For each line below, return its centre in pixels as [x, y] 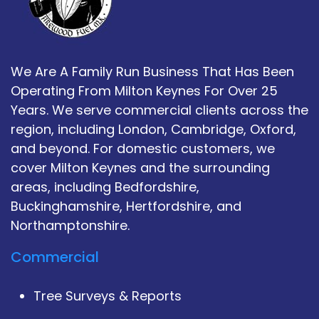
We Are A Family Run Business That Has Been [152, 71]
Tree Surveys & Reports [108, 296]
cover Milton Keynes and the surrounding [140, 167]
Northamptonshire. [70, 225]
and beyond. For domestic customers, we [143, 148]
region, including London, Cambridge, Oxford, [153, 129]
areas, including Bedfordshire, [105, 187]
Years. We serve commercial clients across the [159, 110]
